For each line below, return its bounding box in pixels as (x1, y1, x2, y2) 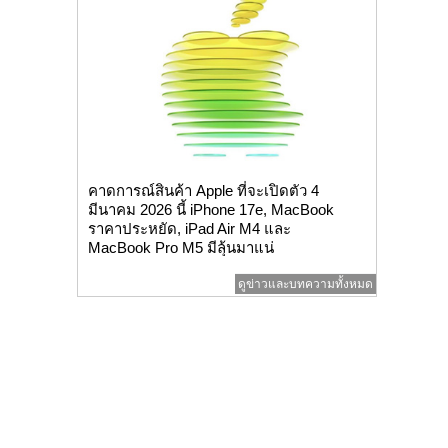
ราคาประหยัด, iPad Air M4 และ (87, 219, 291, 237)
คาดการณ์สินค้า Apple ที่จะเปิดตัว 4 (87, 181, 319, 199)
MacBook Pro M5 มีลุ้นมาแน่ (87, 238, 274, 256)
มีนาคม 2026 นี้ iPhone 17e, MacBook (87, 200, 334, 218)
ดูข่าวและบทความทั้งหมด (237, 276, 373, 291)
